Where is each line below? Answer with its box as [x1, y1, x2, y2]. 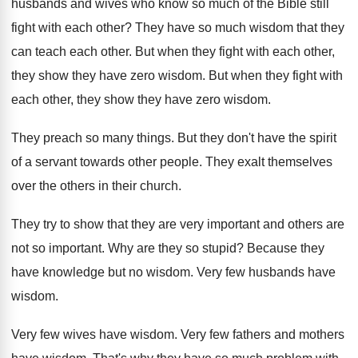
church [140, 179, 178, 193]
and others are [260, 217, 344, 232]
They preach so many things [11, 131, 171, 145]
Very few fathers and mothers [181, 328, 344, 342]
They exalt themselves [205, 155, 332, 169]
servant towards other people [35, 155, 199, 169]
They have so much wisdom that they [135, 21, 344, 35]
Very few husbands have [197, 265, 336, 280]
